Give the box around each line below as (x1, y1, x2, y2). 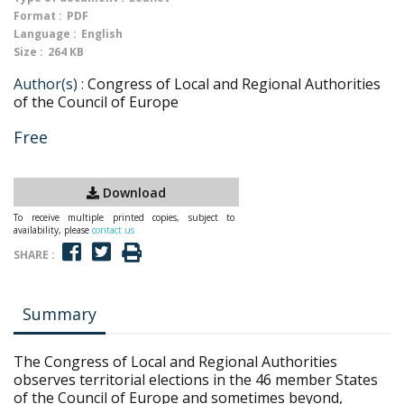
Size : (14, 44, 43, 60)
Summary (23, 303, 96, 325)
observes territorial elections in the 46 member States (14, 370, 378, 390)
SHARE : (14, 246, 55, 262)
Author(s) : (14, 74, 84, 94)
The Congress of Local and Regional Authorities (14, 352, 337, 372)
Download (99, 183, 166, 201)
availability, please (14, 224, 92, 236)
